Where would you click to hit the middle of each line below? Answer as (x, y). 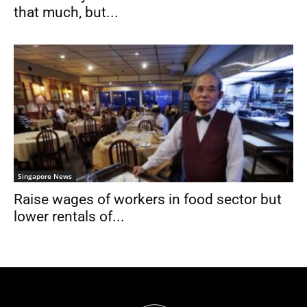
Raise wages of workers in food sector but (148, 200)
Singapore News (45, 176)
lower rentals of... (69, 217)
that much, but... (66, 12)
